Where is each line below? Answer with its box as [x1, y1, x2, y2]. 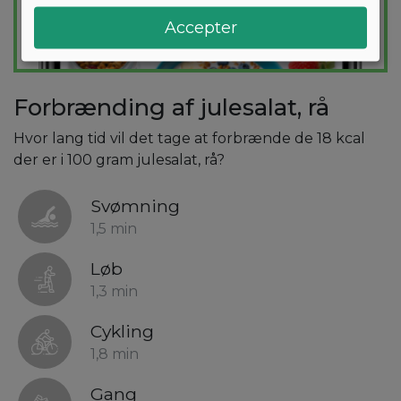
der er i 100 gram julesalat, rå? [13, 151, 225, 169]
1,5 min [90, 220, 137, 238]
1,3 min [90, 283, 138, 301]
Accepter [164, 17, 237, 38]
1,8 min [90, 346, 139, 363]
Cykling [90, 320, 154, 343]
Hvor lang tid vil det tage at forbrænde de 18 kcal [13, 130, 365, 148]
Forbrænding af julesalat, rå [13, 93, 329, 122]
